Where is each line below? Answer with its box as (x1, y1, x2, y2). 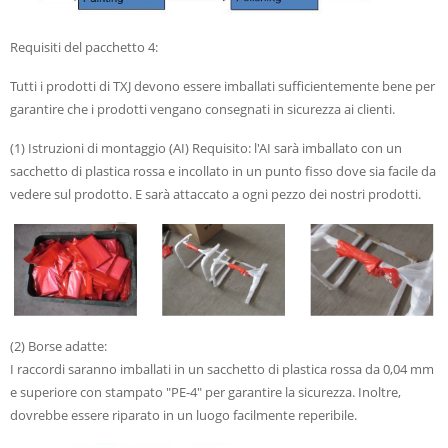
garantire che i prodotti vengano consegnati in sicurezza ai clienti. (10, 100, 395, 119)
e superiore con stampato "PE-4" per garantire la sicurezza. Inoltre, (10, 383, 401, 402)
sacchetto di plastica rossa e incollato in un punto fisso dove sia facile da (10, 162, 436, 181)
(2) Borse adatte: (10, 337, 107, 356)
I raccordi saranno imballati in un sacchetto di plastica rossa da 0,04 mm (10, 360, 434, 379)
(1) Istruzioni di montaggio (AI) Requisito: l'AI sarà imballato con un (10, 139, 402, 158)
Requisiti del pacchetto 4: (10, 38, 158, 57)
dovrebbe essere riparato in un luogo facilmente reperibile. (10, 406, 357, 425)
